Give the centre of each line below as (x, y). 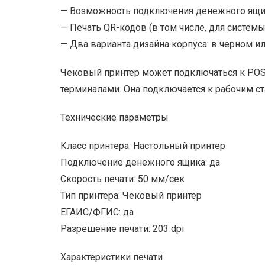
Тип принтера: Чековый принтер (131, 196)
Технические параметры (114, 118)
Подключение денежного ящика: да (140, 163)
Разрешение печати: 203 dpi (122, 229)
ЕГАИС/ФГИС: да (97, 212)
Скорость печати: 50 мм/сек (122, 179)
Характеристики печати (112, 257)
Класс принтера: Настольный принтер (143, 146)
